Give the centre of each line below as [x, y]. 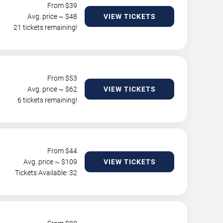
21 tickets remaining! [45, 28]
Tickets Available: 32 [46, 173]
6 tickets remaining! [47, 100]
